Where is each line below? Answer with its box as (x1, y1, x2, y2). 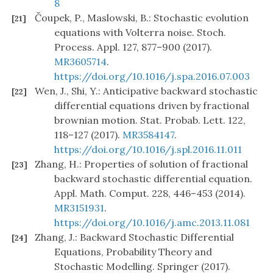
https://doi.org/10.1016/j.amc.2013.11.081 (54, 216, 250, 229)
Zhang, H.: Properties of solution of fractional (35, 158, 248, 171)
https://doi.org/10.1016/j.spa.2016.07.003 (54, 70, 250, 83)
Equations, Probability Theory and (54, 246, 212, 258)
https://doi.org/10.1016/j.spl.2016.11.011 (54, 143, 242, 156)
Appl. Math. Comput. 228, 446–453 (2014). (54, 187, 246, 200)
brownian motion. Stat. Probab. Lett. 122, (54, 114, 246, 127)
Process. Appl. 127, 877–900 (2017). (54, 41, 212, 54)
